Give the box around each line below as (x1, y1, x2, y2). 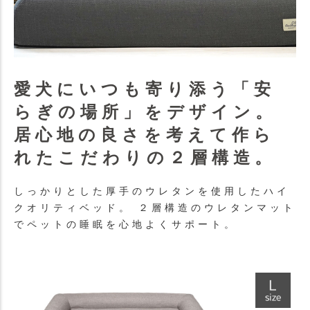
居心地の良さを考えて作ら (14, 125, 275, 144)
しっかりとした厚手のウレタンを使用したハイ (14, 185, 290, 197)
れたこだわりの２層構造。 (14, 148, 276, 167)
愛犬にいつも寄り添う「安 (14, 80, 275, 98)
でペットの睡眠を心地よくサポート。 (14, 219, 237, 230)
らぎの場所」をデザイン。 (14, 102, 277, 121)
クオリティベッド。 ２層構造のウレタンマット (14, 202, 296, 213)
